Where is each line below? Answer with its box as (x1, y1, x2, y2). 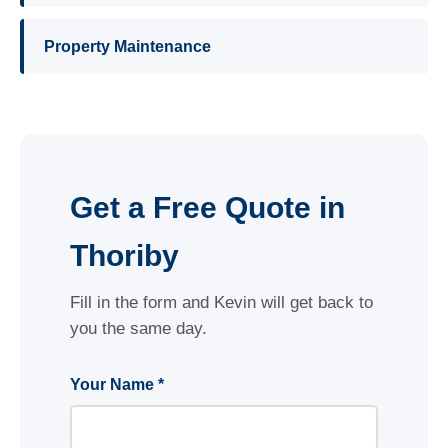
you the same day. (70, 319, 207, 338)
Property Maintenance (44, 38, 211, 55)
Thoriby (70, 239, 179, 272)
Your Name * (70, 376, 164, 393)
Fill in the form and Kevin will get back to (70, 293, 373, 312)
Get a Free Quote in (70, 191, 345, 224)
